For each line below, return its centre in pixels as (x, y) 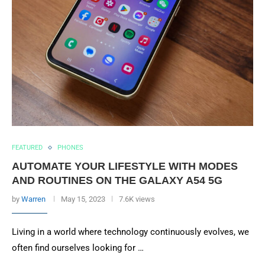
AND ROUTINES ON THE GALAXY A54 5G (117, 180)
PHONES (70, 148)
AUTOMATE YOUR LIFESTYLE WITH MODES (125, 166)
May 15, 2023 (83, 199)
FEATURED (27, 148)
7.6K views (137, 199)
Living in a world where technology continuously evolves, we (130, 232)
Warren (33, 199)
